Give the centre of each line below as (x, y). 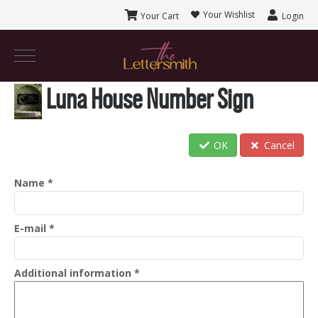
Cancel (278, 146)
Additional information (74, 273)
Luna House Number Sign (148, 99)
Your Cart (159, 16)
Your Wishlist (227, 15)
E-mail (32, 228)
